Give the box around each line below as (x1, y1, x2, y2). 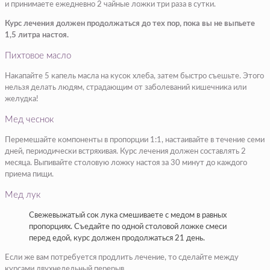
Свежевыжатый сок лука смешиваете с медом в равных (29, 212, 227, 220)
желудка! (5, 95, 39, 104)
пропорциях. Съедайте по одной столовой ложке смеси (29, 223, 227, 231)
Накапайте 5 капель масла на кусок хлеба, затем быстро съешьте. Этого (5, 72, 264, 81)
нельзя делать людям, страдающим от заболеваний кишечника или (5, 84, 246, 92)
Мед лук (5, 190, 40, 200)
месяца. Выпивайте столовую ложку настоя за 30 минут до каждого (5, 159, 247, 168)
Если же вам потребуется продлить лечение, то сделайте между (5, 254, 239, 262)
